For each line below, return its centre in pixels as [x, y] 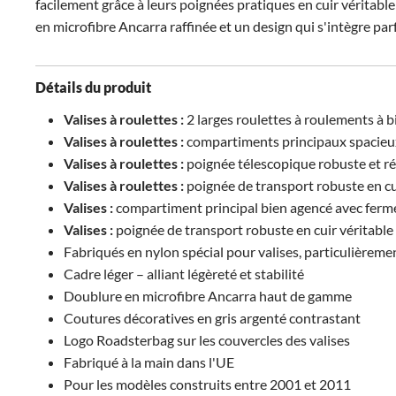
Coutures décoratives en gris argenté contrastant [212, 318]
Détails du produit [93, 87]
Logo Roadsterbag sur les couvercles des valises [207, 340]
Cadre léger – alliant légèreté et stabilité [184, 274]
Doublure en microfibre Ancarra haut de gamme [208, 296]
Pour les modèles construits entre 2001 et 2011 [207, 384]
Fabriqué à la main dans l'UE [149, 362]
